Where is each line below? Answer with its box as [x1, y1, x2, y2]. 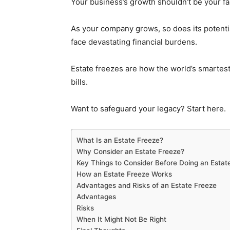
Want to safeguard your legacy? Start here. [71, 103, 226, 113]
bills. [71, 76, 88, 87]
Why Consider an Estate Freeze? [76, 147, 184, 156]
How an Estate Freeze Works [76, 169, 172, 178]
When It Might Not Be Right [76, 215, 166, 223]
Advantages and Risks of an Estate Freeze [76, 181, 217, 189]
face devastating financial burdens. [71, 36, 197, 47]
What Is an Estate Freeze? [76, 136, 163, 144]
